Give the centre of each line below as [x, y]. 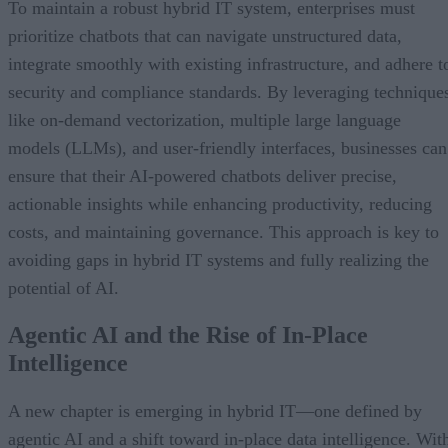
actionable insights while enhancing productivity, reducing [220, 203]
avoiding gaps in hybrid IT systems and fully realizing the [218, 259]
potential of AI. [63, 287]
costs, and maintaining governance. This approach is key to [223, 231]
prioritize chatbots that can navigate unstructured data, [205, 35]
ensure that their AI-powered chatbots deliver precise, [202, 175]
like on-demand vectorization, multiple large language [204, 119]
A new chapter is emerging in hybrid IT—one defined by [215, 411]
